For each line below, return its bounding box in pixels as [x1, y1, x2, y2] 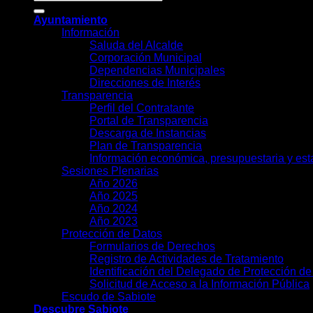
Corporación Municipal [89, 51, 202, 64]
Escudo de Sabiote [61, 290, 156, 303]
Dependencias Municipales [89, 64, 225, 76]
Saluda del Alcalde [89, 38, 183, 51]
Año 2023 [89, 214, 138, 227]
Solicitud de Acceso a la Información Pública [89, 277, 310, 290]
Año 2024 [89, 202, 138, 214]
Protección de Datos [61, 227, 162, 240]
